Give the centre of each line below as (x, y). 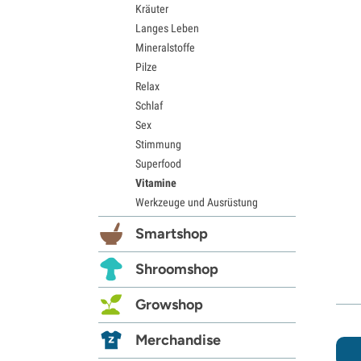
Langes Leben (167, 28)
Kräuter (152, 8)
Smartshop (172, 233)
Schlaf (149, 105)
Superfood (158, 163)
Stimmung (158, 144)
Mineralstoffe (165, 47)
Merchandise (178, 340)
